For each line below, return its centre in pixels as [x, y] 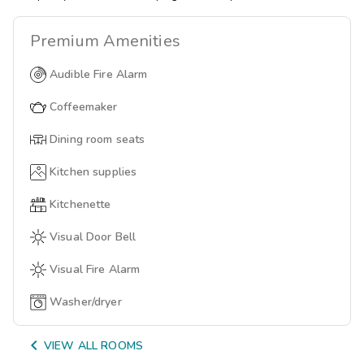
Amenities [141, 41]
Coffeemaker [84, 106]
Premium [67, 41]
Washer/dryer [86, 301]
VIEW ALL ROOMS [93, 345]
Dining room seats [97, 139]
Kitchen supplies [93, 171]
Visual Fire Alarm [95, 269]
